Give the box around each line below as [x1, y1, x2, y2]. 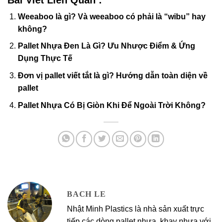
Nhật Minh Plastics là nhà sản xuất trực [67, 204, 204, 213]
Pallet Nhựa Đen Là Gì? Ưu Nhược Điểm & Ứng [17, 42, 195, 51]
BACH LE [67, 189, 106, 198]
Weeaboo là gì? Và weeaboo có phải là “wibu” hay [17, 12, 206, 21]
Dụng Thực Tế [17, 54, 72, 63]
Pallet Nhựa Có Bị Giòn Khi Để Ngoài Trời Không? [17, 101, 206, 110]
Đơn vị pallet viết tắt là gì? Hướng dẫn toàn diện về [17, 71, 208, 80]
